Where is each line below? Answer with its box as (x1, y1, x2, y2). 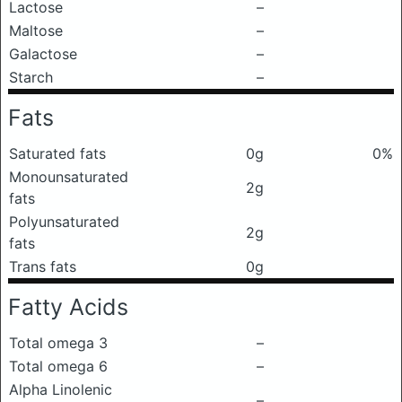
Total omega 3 (9, 334, 108, 352)
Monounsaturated (9, 168, 128, 186)
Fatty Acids (8, 293, 128, 320)
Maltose (9, 22, 63, 39)
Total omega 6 (9, 357, 108, 375)
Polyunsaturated (9, 213, 119, 231)
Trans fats (9, 258, 76, 275)
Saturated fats (9, 144, 106, 162)
